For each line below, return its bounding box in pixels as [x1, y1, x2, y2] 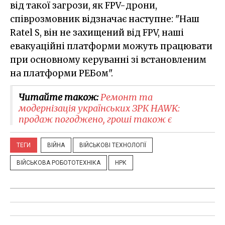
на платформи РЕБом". [10, 68, 113, 79]
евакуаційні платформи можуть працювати [10, 41, 212, 52]
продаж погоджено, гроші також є [19, 114, 172, 126]
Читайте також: [19, 91, 100, 103]
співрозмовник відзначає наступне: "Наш [10, 14, 199, 25]
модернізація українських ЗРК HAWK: [19, 102, 180, 115]
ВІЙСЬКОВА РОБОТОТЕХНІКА [17, 159, 100, 167]
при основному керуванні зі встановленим [10, 54, 206, 66]
